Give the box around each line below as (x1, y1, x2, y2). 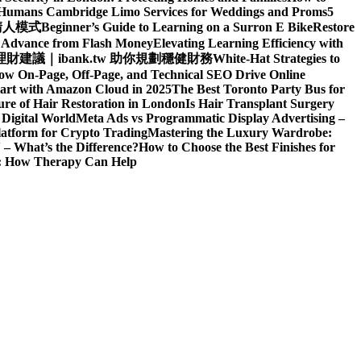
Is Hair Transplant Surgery (185, 96, 334, 110)
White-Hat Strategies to (213, 51, 340, 65)
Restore (313, 19, 355, 34)
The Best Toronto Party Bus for (172, 81, 345, 96)
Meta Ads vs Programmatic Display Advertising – (76, 110, 345, 125)
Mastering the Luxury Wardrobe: (147, 125, 332, 139)
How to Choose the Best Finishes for (139, 139, 335, 154)
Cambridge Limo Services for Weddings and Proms (43, 4, 327, 19)
